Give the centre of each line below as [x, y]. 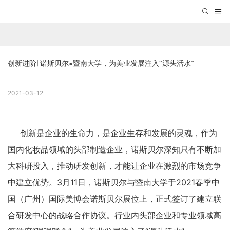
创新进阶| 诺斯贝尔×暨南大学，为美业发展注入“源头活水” [101, 63]
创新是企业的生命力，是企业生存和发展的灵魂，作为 [119, 133]
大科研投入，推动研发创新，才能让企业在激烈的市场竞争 [114, 166]
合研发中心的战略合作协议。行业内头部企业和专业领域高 [114, 215]
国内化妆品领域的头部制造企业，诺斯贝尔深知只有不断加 [114, 150]
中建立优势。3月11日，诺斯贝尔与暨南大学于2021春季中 [114, 183]
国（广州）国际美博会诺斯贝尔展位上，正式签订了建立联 [114, 199]
